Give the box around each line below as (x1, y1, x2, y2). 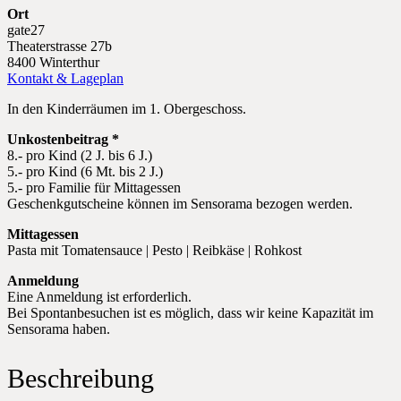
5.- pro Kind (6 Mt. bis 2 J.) (7, 163, 163, 179)
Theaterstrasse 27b (7, 38, 112, 54)
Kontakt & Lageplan (7, 70, 124, 86)
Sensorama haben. (7, 320, 110, 337)
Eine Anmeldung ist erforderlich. (7, 288, 192, 304)
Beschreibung (7, 363, 154, 393)
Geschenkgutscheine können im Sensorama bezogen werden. (7, 195, 353, 211)
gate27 (7, 21, 45, 38)
